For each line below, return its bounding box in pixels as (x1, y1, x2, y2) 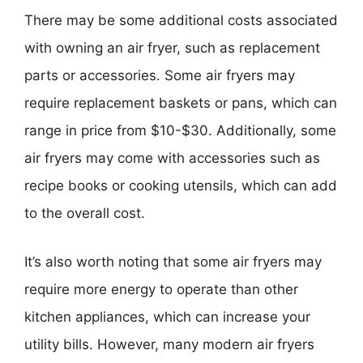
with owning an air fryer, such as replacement (24, 40, 320, 56)
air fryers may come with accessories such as (24, 150, 320, 166)
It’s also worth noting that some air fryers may (24, 253, 322, 270)
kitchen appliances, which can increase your (24, 308, 310, 325)
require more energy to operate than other (24, 280, 298, 297)
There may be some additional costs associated (24, 12, 338, 28)
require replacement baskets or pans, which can (24, 95, 337, 111)
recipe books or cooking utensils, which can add (24, 177, 337, 194)
